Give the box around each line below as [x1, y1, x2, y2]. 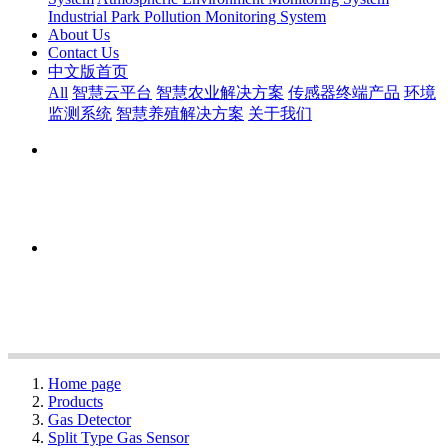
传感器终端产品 [288, 84, 400, 101]
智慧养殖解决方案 [116, 105, 244, 122]
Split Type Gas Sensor [48, 429, 189, 446]
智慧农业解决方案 [156, 84, 284, 101]
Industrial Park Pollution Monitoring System [48, 8, 326, 25]
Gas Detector [48, 411, 131, 428]
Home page [48, 375, 121, 392]
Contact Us [48, 44, 119, 61]
